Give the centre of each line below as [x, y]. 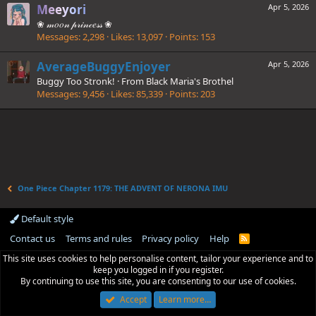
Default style [46, 219]
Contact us [32, 238]
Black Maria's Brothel [190, 81]
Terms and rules [98, 238]
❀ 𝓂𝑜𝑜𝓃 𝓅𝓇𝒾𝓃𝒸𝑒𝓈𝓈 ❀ [74, 24]
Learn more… [184, 299]
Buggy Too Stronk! [76, 81]
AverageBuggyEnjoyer [104, 66]
